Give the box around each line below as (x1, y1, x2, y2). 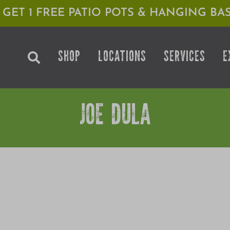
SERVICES (164, 50, 206, 65)
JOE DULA (80, 104, 150, 132)
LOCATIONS (98, 50, 147, 65)
